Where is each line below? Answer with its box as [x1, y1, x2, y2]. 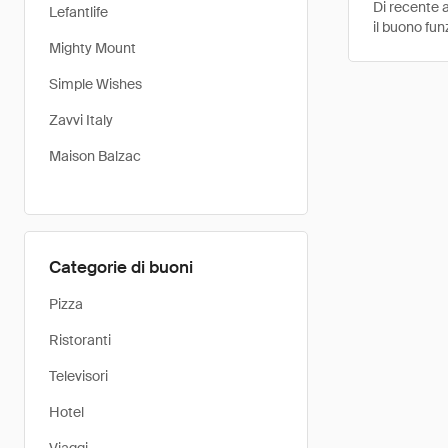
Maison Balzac [49, 147, 141, 165]
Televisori [49, 367, 108, 385]
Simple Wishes [49, 75, 142, 93]
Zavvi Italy [49, 111, 113, 129]
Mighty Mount [49, 39, 136, 57]
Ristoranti [49, 331, 111, 349]
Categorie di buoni [49, 256, 193, 278]
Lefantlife [49, 3, 108, 21]
